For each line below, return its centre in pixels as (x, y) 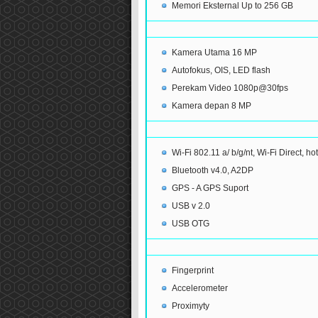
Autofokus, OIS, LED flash (221, 71)
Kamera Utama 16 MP (214, 53)
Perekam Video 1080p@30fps (230, 88)
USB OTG (190, 224)
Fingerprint (192, 271)
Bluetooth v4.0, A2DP (212, 171)
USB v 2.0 (191, 206)
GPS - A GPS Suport (210, 188)
